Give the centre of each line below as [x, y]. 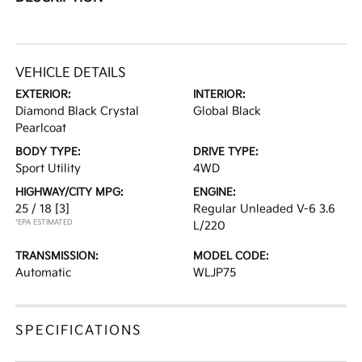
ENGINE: [215, 193]
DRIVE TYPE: [226, 152]
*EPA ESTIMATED [44, 223]
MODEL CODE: [231, 257]
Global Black [227, 112]
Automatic [44, 273]
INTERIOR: [219, 95]
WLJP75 [215, 273]
